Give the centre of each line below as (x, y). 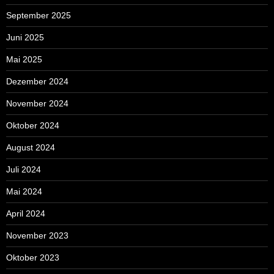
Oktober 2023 (33, 257)
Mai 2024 (24, 191)
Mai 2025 (24, 59)
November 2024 (37, 103)
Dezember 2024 (37, 81)
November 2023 (37, 235)
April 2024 (26, 213)
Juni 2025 (25, 37)
